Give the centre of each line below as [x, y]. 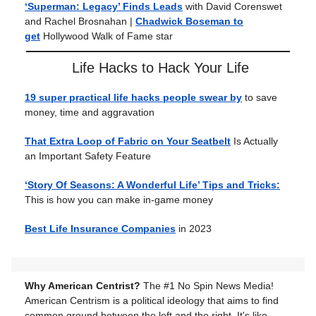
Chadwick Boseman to [189, 22]
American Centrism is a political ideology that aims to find [152, 301]
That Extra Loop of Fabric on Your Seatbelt [128, 141]
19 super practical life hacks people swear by [133, 98]
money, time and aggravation [90, 113]
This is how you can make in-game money [119, 200]
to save [260, 98]
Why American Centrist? [84, 286]
